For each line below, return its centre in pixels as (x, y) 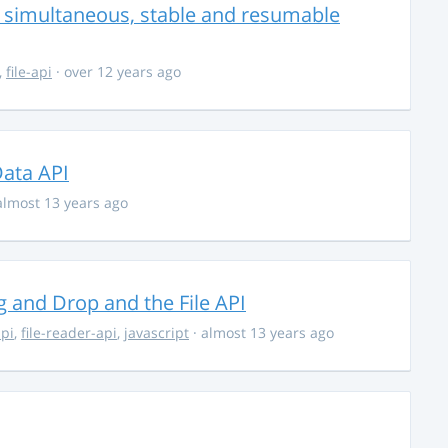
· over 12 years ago (116, 72)
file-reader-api (69, 333)
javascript (156, 333)
